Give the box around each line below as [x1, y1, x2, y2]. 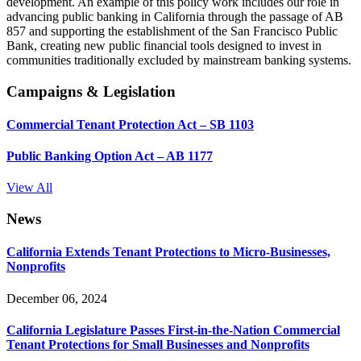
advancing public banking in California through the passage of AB [6, 9, 343, 23]
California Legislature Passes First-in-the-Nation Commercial [6, 322, 340, 337]
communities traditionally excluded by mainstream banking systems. [6, 52, 351, 67]
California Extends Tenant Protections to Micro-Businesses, [6, 245, 330, 259]
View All [6, 180, 52, 195]
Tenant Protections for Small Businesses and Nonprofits [6, 337, 309, 351]
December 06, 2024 [6, 291, 107, 305]
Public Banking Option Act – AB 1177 [6, 149, 213, 164]
